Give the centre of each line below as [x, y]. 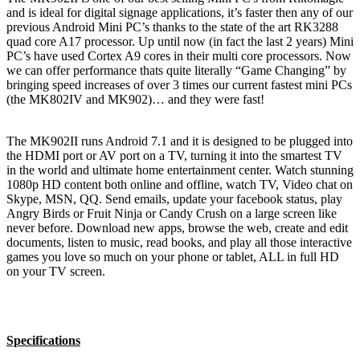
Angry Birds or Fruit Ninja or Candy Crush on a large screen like [172, 213]
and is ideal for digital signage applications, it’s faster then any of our [180, 12]
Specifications [43, 340]
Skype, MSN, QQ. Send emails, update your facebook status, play [174, 198]
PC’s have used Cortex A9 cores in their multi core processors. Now [179, 55]
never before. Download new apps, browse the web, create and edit [177, 227]
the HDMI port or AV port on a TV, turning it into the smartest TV [174, 155]
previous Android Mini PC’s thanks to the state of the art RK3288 [172, 27]
